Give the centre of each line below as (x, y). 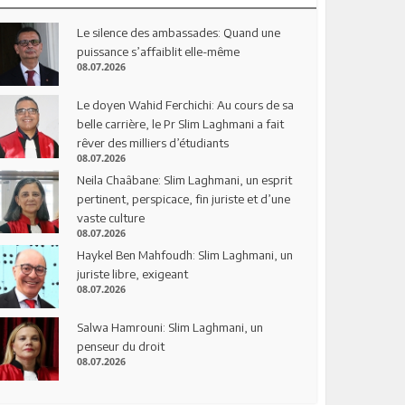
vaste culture (111, 217)
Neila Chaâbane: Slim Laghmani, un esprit (185, 179)
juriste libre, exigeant (133, 273)
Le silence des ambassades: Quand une (179, 33)
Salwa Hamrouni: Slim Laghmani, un (170, 327)
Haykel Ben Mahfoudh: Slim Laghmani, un (185, 254)
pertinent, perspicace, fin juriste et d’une (184, 198)
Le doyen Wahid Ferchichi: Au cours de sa (186, 104)
